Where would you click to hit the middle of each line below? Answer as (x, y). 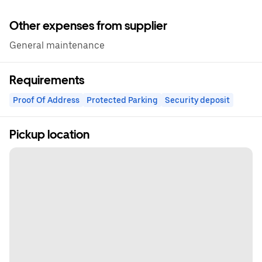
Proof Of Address (46, 100)
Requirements (47, 80)
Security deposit (197, 100)
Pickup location (49, 135)
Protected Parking (122, 100)
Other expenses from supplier (88, 26)
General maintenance (57, 45)
